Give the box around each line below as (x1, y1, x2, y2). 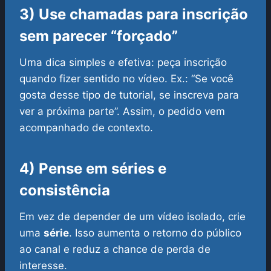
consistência (19, 181, 110, 200)
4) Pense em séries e (19, 160, 166, 178)
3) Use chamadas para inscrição (19, 5, 248, 24)
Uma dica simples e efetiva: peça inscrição (19, 56, 227, 69)
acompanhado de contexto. (19, 122, 153, 134)
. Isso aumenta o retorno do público (69, 227, 241, 240)
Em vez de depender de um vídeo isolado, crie (19, 211, 246, 223)
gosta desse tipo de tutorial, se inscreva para (19, 89, 239, 102)
